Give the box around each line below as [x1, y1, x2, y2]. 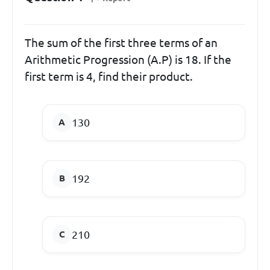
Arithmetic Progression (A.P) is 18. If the [25, 52, 231, 66]
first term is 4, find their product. [25, 69, 193, 83]
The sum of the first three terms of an [25, 36, 218, 49]
